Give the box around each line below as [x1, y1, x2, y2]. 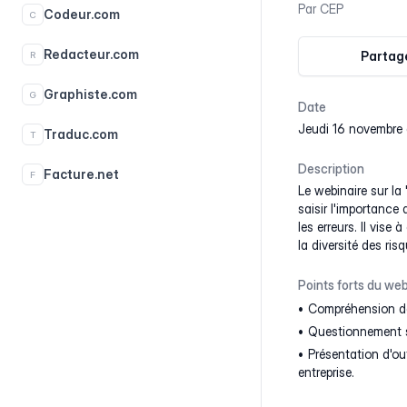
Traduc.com [44, 126, 118, 142]
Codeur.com [44, 6, 120, 22]
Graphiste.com [44, 86, 137, 102]
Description [298, 161, 364, 176]
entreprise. [298, 364, 354, 380]
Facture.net [44, 166, 119, 182]
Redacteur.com [44, 46, 139, 62]
